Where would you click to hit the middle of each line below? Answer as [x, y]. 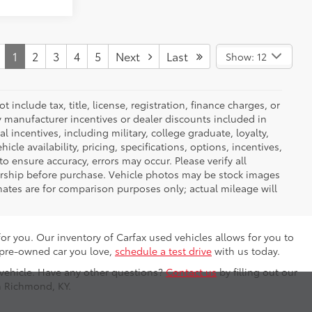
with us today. [246, 250]
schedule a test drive [163, 250]
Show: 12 [246, 56]
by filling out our [257, 271]
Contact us [191, 271]
